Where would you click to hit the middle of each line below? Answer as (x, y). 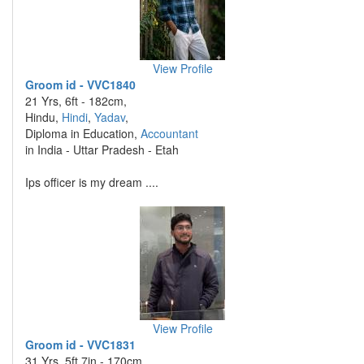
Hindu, (43, 117)
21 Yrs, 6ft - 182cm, (76, 101)
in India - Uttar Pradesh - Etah (102, 149)
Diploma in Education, (83, 133)
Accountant (169, 133)
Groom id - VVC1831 (80, 344)
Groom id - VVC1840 (80, 84)
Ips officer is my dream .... (92, 182)
